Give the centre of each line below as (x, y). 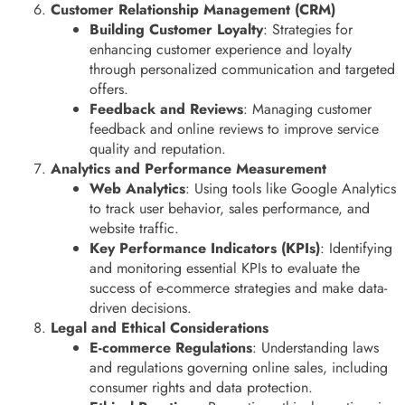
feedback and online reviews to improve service (235, 128)
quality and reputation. (158, 148)
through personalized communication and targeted (243, 69)
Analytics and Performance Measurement (188, 168)
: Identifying (357, 248)
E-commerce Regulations (171, 347)
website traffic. (135, 228)
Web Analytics (138, 188)
